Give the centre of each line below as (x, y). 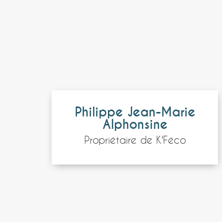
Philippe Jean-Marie (135, 112)
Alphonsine (135, 125)
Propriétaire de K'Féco (135, 140)
